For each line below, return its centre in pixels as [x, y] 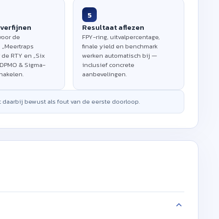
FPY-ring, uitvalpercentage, [121, 37]
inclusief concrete [109, 65]
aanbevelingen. [105, 74]
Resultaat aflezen [113, 27]
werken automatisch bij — [120, 55]
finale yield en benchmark [120, 46]
